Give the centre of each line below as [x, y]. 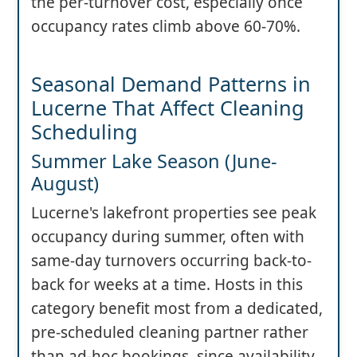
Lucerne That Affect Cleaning [168, 108]
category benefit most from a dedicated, [177, 309]
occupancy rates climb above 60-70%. [166, 27]
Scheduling [84, 132]
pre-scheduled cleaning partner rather [170, 333]
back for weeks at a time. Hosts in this [167, 285]
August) [65, 184]
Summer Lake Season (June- [154, 161]
